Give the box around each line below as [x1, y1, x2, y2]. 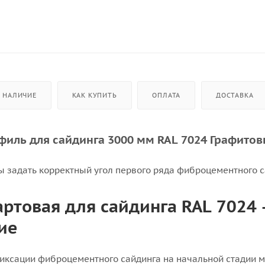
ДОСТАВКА [216, 91, 254, 100]
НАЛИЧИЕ [2, 91, 37, 100]
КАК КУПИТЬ [72, 91, 117, 100]
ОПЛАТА [152, 91, 181, 100]
